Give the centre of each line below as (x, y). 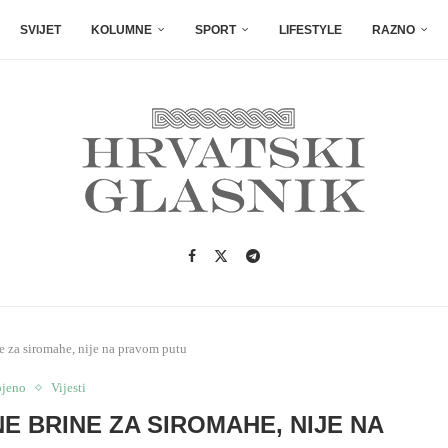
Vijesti (69, 387)
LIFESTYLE (310, 30)
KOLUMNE (121, 30)
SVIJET (40, 30)
